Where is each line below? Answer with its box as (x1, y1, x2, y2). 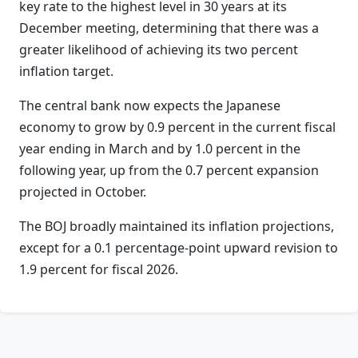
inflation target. (19, 62, 113, 80)
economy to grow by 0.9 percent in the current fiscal (19, 118, 336, 136)
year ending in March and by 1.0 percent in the (19, 140, 300, 157)
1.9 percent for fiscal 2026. (19, 261, 178, 278)
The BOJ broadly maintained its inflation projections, (19, 217, 334, 235)
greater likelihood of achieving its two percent (19, 41, 298, 58)
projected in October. (19, 183, 146, 201)
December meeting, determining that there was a (19, 19, 319, 37)
